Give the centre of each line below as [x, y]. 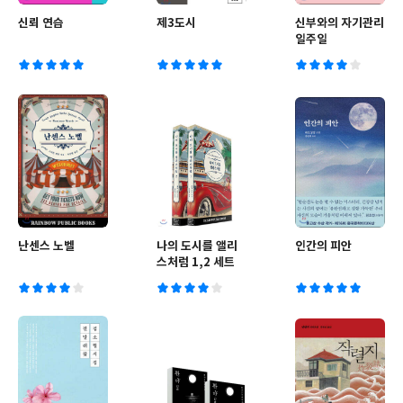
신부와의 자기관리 [340, 23]
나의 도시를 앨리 [197, 246]
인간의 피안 [323, 246]
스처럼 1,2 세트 [196, 263]
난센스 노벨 [46, 246]
